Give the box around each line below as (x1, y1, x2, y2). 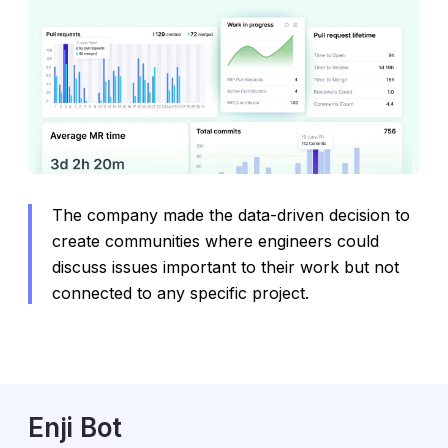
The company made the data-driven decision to (52, 205, 410, 226)
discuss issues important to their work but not (52, 257, 399, 278)
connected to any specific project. (52, 283, 309, 304)
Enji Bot (28, 412, 122, 444)
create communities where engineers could (52, 231, 379, 252)
